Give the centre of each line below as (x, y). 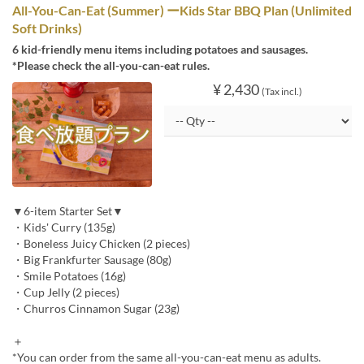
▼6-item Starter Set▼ (68, 210)
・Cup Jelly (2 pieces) (66, 292)
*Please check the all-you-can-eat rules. (111, 66)
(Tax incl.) (282, 92)
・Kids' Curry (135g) (64, 227)
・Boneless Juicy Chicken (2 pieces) (101, 243)
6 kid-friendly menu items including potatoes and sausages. (160, 50)
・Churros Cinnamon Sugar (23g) (96, 308)
